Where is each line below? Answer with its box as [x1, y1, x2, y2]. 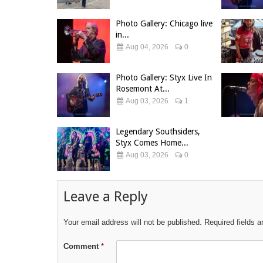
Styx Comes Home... [116, 138, 188, 147]
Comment [63, 242, 101, 251]
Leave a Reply [63, 188, 148, 205]
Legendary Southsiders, [116, 127, 200, 136]
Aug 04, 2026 [124, 43, 168, 51]
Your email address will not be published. [63, 218, 202, 227]
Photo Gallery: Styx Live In [116, 73, 212, 82]
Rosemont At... [116, 84, 170, 93]
